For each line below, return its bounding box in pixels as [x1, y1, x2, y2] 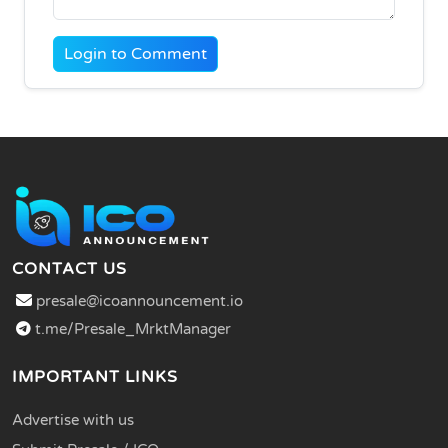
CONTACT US [12, 258, 127, 279]
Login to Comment [64, 43, 207, 64]
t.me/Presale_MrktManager [31, 319, 231, 338]
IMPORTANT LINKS [12, 366, 178, 387]
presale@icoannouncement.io [36, 291, 243, 310]
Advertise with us [12, 410, 134, 429]
